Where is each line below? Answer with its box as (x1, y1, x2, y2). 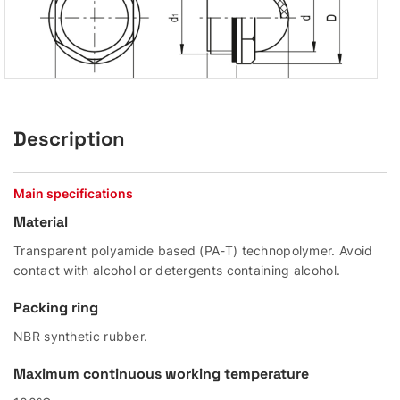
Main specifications (13, 185, 133, 201)
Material (13, 212, 68, 231)
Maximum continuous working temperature (13, 363, 309, 383)
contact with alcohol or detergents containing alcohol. (13, 262, 341, 278)
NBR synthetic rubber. (13, 328, 148, 344)
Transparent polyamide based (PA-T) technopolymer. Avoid (13, 242, 373, 258)
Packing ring (13, 297, 98, 317)
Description (13, 125, 125, 151)
